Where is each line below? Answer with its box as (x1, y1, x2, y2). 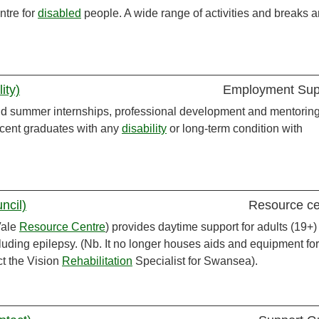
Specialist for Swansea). (132, 255, 258, 268)
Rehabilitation (62, 255, 132, 268)
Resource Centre (19, 221, 105, 234)
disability (122, 122, 167, 135)
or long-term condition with (167, 122, 303, 135)
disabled (38, 7, 81, 20)
